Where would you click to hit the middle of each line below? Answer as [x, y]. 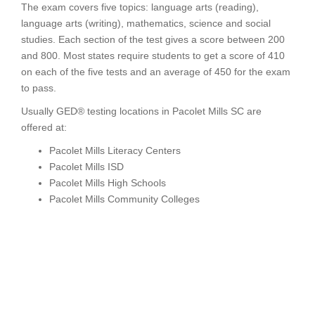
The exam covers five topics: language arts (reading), [140, 7]
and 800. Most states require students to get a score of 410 [153, 56]
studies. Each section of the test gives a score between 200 [153, 39]
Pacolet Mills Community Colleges [124, 199]
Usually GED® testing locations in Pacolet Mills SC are [141, 111]
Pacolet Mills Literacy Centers [115, 150]
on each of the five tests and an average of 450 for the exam [156, 72]
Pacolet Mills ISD [86, 167]
